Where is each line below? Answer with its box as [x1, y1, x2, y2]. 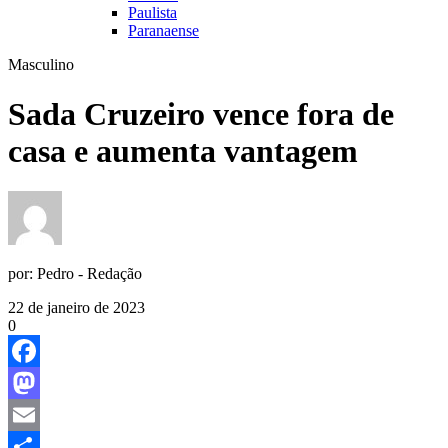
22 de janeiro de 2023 [8, 299, 145, 317]
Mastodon [8, 406, 71, 424]
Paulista [128, 4, 177, 22]
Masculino [8, 56, 74, 74]
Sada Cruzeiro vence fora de [8, 95, 394, 132]
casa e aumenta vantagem [8, 132, 358, 169]
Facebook [8, 374, 70, 392]
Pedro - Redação [37, 265, 142, 283]
